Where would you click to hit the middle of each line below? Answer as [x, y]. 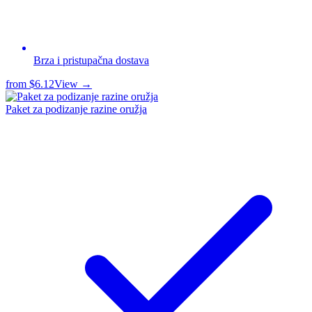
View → [73, 84]
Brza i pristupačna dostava [91, 60]
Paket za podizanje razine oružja [76, 109]
